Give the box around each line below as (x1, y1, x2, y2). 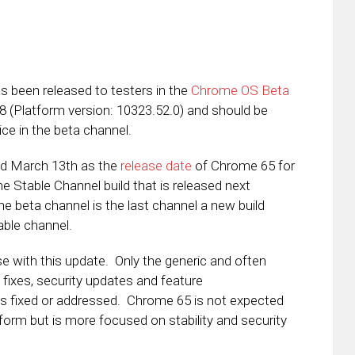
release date (120, 158, 192, 174)
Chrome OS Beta (191, 82, 289, 98)
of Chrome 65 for (192, 158, 295, 174)
